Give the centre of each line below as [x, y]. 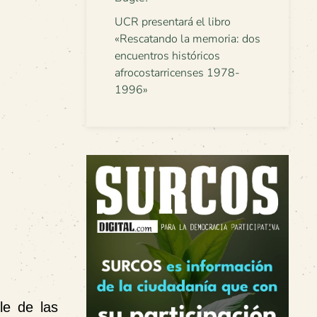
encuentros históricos [167, 56]
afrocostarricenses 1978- [177, 73]
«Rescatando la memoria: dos [188, 39]
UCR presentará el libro [173, 22]
